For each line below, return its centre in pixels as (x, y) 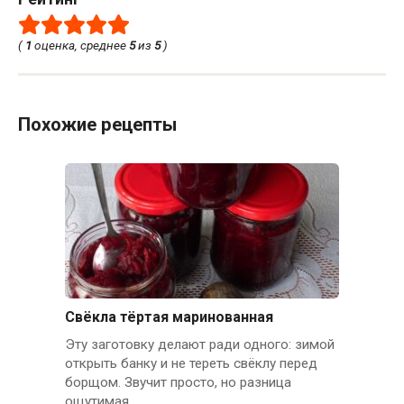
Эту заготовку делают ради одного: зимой (199, 345)
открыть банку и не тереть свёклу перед (191, 364)
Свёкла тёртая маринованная (169, 317)
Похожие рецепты (97, 125)
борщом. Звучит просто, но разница (178, 383)
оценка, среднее (80, 46)
